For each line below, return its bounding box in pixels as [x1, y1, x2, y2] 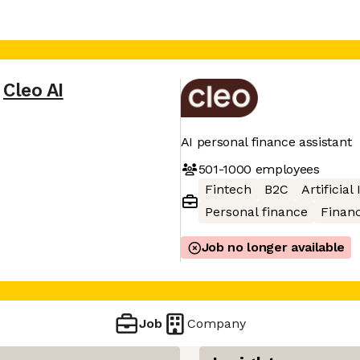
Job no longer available [201, 239, 346, 255]
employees [251, 161, 320, 177]
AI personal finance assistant [180, 134, 352, 149]
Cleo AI [2, 80, 63, 101]
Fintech [204, 182, 252, 197]
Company [187, 315, 247, 331]
